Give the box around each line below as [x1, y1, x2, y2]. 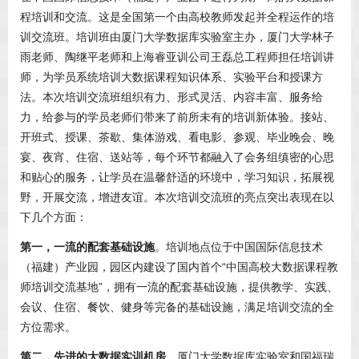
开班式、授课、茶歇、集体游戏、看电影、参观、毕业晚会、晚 [20, 131, 334, 144]
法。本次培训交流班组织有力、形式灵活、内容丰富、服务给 [20, 91, 323, 104]
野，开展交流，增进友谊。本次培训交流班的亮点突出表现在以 [20, 191, 334, 204]
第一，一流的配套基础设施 [20, 240, 155, 254]
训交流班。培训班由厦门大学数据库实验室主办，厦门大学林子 [20, 30, 334, 44]
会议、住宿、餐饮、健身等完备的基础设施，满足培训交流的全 [20, 301, 334, 314]
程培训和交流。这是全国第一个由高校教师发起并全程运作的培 [20, 10, 334, 24]
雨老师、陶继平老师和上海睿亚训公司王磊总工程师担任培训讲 [20, 50, 334, 64]
